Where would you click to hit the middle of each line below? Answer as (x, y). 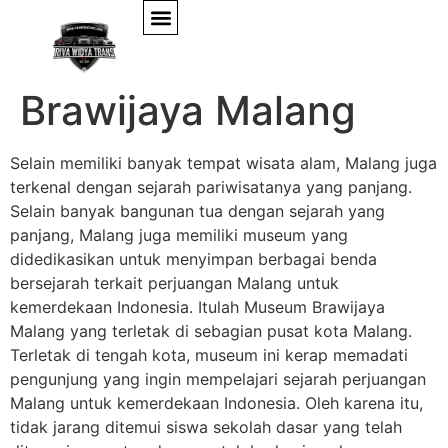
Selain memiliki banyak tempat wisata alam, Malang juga (223, 163)
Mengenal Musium (195, 62)
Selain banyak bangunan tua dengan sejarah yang (197, 211)
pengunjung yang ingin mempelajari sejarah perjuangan (218, 379)
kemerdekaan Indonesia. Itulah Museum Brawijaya (197, 307)
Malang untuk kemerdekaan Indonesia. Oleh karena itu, (216, 403)
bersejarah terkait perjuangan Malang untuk (174, 283)
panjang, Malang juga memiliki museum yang (179, 235)
